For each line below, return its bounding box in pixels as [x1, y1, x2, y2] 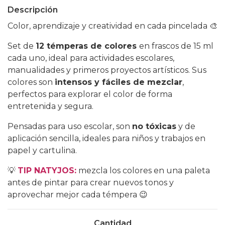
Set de [8, 41, 36, 51]
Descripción [8, 5, 58, 15]
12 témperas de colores [36, 41, 139, 51]
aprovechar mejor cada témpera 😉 [8, 190, 148, 200]
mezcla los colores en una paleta [76, 166, 210, 176]
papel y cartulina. [8, 146, 77, 156]
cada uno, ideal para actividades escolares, [8, 53, 174, 63]
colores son [8, 77, 55, 87]
